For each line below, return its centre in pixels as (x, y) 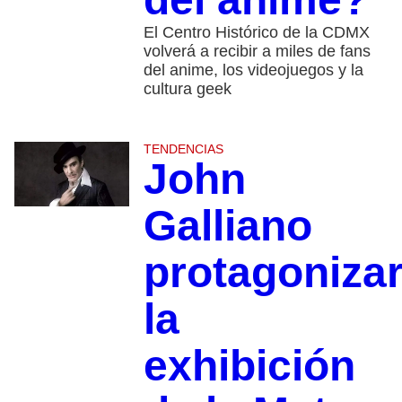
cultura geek (187, 89)
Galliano (227, 226)
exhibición (249, 366)
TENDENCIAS (183, 149)
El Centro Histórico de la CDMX (256, 33)
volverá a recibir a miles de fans (257, 52)
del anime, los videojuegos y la (253, 70)
